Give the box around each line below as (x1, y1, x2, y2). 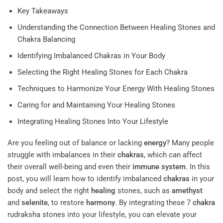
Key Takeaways (17, 6, 68, 15)
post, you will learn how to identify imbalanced (7, 174, 163, 184)
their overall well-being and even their (7, 162, 132, 172)
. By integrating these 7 (115, 198, 193, 208)
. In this (186, 162, 210, 172)
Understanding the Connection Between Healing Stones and (17, 22, 215, 32)
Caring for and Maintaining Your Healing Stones (17, 100, 175, 110)
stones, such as (115, 186, 172, 196)
